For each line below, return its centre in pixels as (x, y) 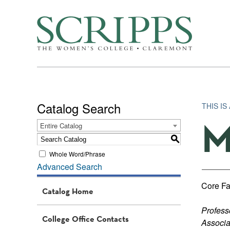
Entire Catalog (61, 126)
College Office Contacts (85, 219)
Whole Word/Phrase (77, 154)
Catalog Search (79, 108)
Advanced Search (70, 167)
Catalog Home (68, 191)
